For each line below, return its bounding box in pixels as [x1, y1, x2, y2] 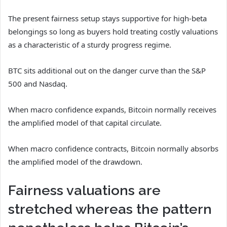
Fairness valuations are [8, 182, 161, 199]
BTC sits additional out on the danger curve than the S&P [8, 65, 206, 76]
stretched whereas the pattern [8, 201, 212, 217]
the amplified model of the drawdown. [8, 157, 142, 167]
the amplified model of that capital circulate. [8, 118, 162, 128]
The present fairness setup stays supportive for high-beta [8, 13, 207, 24]
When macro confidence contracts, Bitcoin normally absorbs [8, 143, 218, 154]
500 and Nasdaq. [8, 79, 67, 89]
